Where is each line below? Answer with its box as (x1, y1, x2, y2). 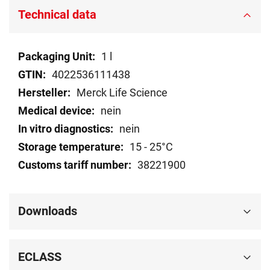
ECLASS (18, 250, 61, 265)
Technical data (18, 7, 96, 22)
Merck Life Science (77, 86, 168, 99)
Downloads (18, 204, 77, 219)
